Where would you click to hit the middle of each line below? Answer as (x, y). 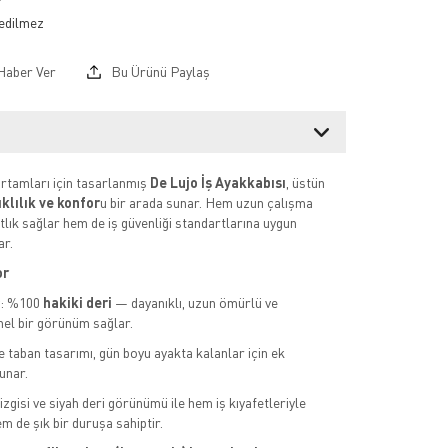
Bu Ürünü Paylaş (158, 72)
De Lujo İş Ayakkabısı (217, 183)
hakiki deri (77, 303)
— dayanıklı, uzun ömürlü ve (194, 303)
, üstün (305, 183)
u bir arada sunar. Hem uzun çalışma (206, 203)
